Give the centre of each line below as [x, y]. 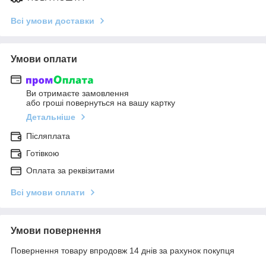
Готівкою [43, 153]
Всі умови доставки [53, 20]
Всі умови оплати [48, 193]
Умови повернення [56, 231]
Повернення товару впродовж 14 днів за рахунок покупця [123, 251]
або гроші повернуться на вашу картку [101, 103]
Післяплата [48, 136]
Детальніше [51, 117]
